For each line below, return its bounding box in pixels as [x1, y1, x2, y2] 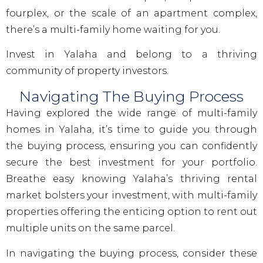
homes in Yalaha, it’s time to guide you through [6, 124, 257, 136]
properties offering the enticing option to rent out [6, 206, 257, 218]
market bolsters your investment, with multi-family [6, 190, 257, 201]
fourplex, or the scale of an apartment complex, [6, 7, 257, 19]
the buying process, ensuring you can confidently [6, 140, 257, 152]
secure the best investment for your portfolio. [6, 157, 257, 168]
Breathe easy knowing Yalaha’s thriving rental [6, 173, 257, 185]
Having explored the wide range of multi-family [6, 107, 257, 119]
